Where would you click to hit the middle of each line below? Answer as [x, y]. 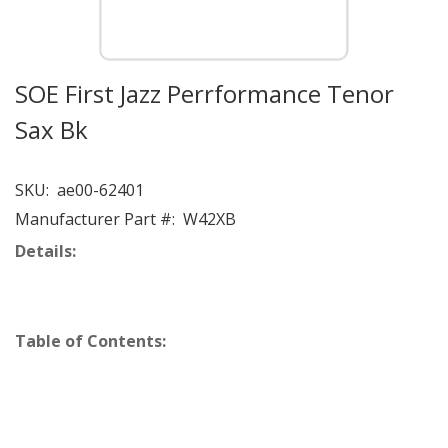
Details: [45, 251]
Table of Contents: [90, 341]
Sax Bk [51, 129]
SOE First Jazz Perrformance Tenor [204, 93]
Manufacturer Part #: [95, 219]
